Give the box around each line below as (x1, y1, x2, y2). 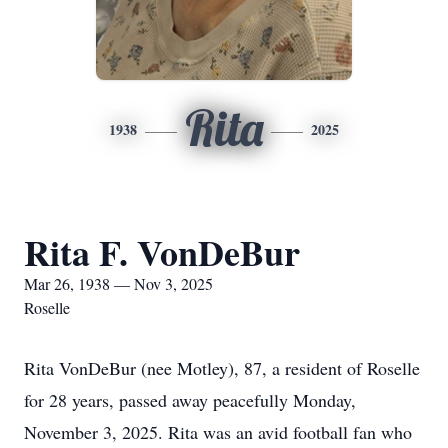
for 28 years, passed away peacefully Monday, (24, 388, 356, 412)
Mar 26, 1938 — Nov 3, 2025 (24, 273, 213, 294)
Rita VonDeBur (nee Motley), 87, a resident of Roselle (24, 356, 420, 380)
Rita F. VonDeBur (24, 226, 300, 278)
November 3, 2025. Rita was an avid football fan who (24, 420, 412, 444)
